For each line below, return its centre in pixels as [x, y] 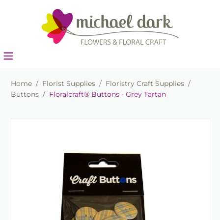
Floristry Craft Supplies [145, 84]
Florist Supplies [69, 84]
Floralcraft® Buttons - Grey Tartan [108, 95]
